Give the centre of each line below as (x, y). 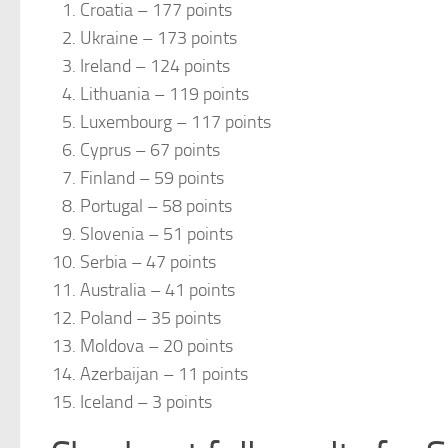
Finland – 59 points (152, 177)
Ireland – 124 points (155, 65)
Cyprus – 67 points (150, 149)
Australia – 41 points (157, 289)
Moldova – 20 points (156, 345)
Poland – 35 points (150, 317)
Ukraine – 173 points (158, 37)
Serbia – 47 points (148, 261)
